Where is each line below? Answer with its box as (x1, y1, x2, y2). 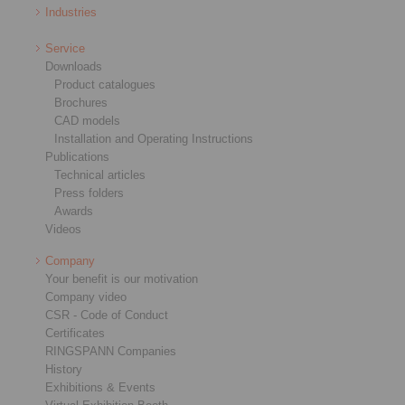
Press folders (54, 186, 124, 200)
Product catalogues (54, 78, 155, 91)
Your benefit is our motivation (45, 272, 198, 286)
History (45, 363, 82, 376)
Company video (45, 290, 127, 304)
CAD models (54, 114, 120, 127)
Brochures (54, 96, 108, 109)
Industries (45, 5, 97, 19)
